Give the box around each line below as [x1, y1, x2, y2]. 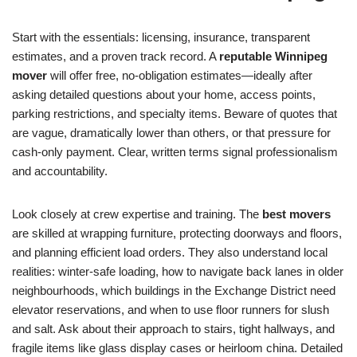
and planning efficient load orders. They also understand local [12, 245, 328, 259]
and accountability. [12, 164, 108, 178]
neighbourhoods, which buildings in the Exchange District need [12, 284, 335, 297]
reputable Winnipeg [219, 49, 328, 63]
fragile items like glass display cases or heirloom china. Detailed [12, 341, 343, 355]
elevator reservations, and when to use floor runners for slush [12, 303, 329, 316]
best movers [262, 207, 331, 221]
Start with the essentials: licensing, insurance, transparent [12, 30, 310, 44]
